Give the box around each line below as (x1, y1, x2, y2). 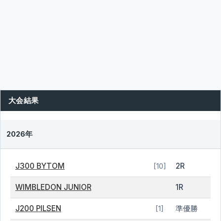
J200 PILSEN (15, 204, 61, 213)
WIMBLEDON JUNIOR (15, 183, 91, 192)
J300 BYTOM (15, 161, 65, 171)
